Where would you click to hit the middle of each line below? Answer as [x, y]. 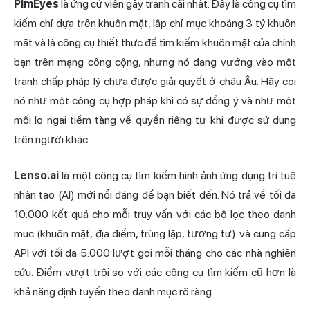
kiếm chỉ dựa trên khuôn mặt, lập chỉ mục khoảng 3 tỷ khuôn [155, 24]
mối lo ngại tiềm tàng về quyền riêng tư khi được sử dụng [155, 120]
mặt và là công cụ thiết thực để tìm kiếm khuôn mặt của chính [155, 43]
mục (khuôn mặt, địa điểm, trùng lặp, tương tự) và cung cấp [155, 234]
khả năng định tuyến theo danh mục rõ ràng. [114, 292]
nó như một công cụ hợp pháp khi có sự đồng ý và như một [155, 101]
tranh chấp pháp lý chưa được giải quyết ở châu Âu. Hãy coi [155, 82]
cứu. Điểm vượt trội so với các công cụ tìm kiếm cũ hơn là [155, 273]
